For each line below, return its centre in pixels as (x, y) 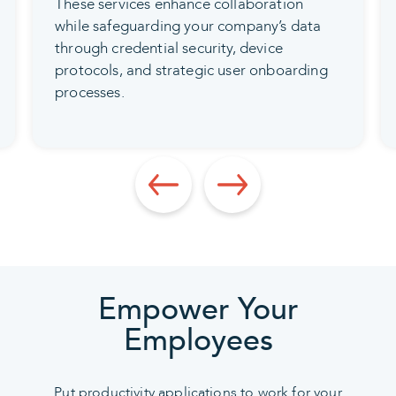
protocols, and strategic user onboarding (191, 71)
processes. (90, 93)
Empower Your (198, 310)
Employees (198, 341)
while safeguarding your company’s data (188, 27)
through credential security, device (169, 49)
